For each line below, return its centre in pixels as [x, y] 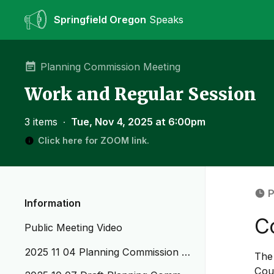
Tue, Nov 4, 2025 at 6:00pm [138, 122]
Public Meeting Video [73, 228]
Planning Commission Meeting [110, 67]
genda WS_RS [57, 267]
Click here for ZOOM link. [94, 140]
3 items [43, 122]
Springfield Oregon [100, 20]
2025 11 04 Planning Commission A [107, 252]
